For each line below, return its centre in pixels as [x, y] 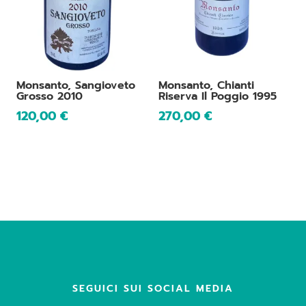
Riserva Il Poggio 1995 [218, 96]
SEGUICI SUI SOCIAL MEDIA [153, 288]
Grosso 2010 [50, 96]
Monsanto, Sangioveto [76, 85]
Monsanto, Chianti [206, 85]
